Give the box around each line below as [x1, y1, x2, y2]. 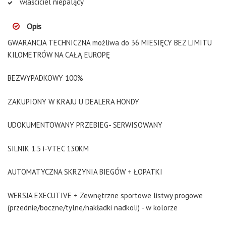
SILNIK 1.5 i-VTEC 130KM [8, 143, 89, 153]
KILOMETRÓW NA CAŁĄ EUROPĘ [8, 49, 110, 60]
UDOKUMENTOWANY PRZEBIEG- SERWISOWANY [8, 120, 162, 130]
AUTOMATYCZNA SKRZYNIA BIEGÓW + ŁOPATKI [8, 167, 162, 177]
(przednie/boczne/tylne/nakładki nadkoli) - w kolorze [8, 202, 178, 212]
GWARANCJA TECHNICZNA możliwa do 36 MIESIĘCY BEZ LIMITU [8, 37, 212, 47]
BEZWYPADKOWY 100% [8, 73, 83, 83]
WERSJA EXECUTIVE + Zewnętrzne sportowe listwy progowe [8, 190, 203, 200]
